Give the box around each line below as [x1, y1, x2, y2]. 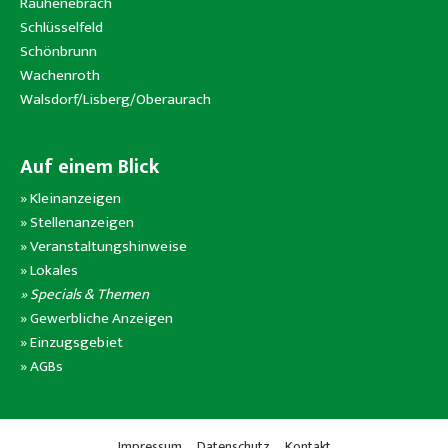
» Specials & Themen [20, 282, 149, 308]
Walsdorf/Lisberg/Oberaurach [20, 87, 211, 113]
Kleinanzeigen [30, 186, 121, 212]
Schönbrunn [20, 39, 97, 65]
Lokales [30, 258, 78, 284]
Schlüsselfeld [20, 15, 103, 41]
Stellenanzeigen [30, 210, 134, 236]
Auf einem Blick [20, 150, 159, 185]
